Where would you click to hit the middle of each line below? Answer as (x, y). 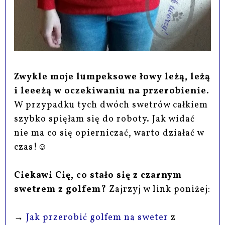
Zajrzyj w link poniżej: (160, 190)
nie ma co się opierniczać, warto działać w (109, 134)
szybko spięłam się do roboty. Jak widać (105, 120)
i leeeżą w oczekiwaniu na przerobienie (110, 91)
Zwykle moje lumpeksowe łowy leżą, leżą (113, 77)
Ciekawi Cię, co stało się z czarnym (98, 176)
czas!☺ (31, 148)
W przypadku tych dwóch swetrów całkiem (111, 105)
